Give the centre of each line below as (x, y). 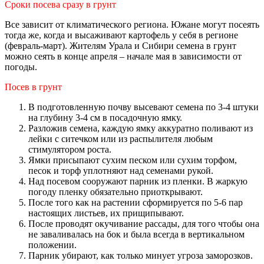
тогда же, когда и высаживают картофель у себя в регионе (121, 35)
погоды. (21, 67)
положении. (52, 245)
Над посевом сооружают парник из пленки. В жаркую (138, 181)
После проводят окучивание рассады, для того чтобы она (144, 223)
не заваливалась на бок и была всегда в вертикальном (136, 234)
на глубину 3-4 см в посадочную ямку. (105, 117)
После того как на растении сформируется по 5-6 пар (136, 202)
